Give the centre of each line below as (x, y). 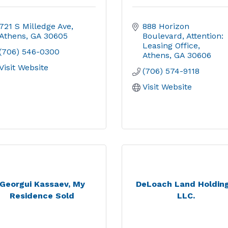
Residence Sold (42, 195)
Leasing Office (170, 46)
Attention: (205, 36)
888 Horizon (166, 26)
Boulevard (162, 36)
